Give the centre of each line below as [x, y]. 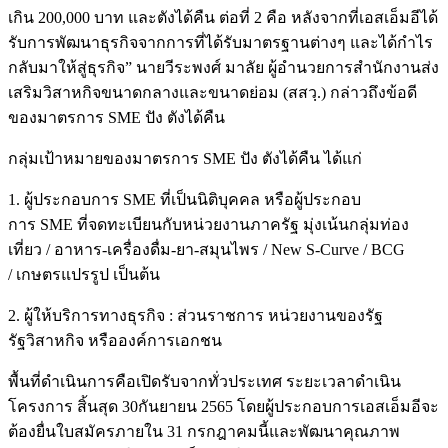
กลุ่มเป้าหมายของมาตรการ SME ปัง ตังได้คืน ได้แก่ [185, 159]
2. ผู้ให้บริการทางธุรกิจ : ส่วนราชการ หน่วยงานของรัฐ [195, 316]
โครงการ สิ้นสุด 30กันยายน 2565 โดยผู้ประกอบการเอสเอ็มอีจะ [223, 407]
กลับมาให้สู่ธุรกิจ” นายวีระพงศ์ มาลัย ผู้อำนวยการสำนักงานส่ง [223, 68]
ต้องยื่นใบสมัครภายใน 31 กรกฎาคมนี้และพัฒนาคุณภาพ [204, 432]
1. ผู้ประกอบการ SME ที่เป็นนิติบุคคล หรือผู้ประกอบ [184, 200]
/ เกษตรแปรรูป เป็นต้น [84, 275]
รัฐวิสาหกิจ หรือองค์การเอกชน [115, 341]
